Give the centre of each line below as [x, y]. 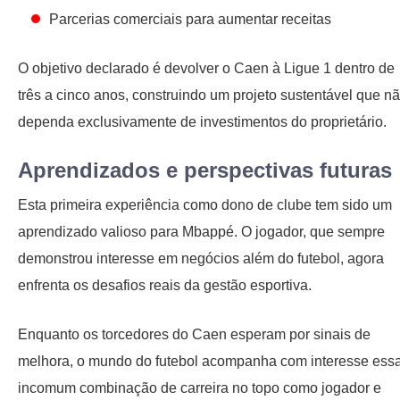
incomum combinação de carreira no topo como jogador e [200, 388]
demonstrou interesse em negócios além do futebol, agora [201, 258]
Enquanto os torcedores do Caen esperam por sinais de [194, 334]
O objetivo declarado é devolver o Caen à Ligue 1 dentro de [206, 68]
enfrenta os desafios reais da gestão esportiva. [165, 285]
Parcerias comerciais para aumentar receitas [190, 19]
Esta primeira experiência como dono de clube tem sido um [205, 205]
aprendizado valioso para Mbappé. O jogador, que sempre [201, 232]
